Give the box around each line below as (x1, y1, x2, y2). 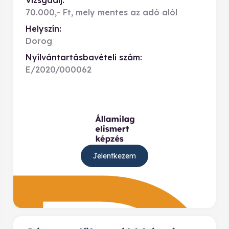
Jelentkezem (93, 151, 136, 161)
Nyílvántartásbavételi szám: (26, 52, 142, 62)
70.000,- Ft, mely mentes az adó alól (26, 7, 177, 17)
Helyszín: (26, 24, 61, 34)
